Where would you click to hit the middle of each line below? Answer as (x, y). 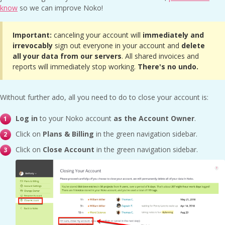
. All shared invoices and (160, 56)
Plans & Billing (68, 134)
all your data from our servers (67, 56)
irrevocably (33, 46)
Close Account (69, 150)
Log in (28, 119)
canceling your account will (97, 35)
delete (192, 46)
